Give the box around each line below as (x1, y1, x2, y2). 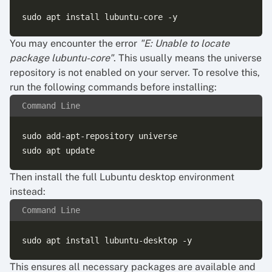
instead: (10, 186, 46, 197)
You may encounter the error (10, 38, 140, 49)
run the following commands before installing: (10, 81, 217, 93)
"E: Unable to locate (140, 38, 229, 49)
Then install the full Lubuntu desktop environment (10, 171, 234, 183)
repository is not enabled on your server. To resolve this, (10, 67, 260, 78)
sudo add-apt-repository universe (22, 131, 177, 141)
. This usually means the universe (114, 52, 262, 64)
